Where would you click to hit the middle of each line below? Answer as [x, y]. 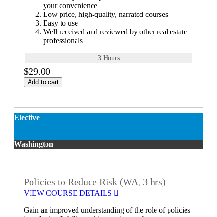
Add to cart [43, 82]
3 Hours [108, 58]
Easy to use [61, 23]
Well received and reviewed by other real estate [115, 31]
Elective [27, 117]
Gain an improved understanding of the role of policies [107, 210]
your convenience [70, 5]
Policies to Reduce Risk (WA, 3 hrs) [95, 182]
